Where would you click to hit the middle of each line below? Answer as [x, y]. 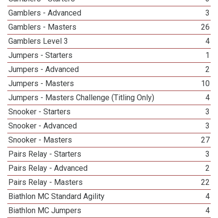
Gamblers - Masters [43, 27]
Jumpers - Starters [41, 55]
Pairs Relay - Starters [45, 154]
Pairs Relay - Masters [46, 182]
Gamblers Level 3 [38, 41]
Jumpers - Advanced [44, 69]
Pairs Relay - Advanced [48, 168]
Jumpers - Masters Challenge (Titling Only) [82, 98]
